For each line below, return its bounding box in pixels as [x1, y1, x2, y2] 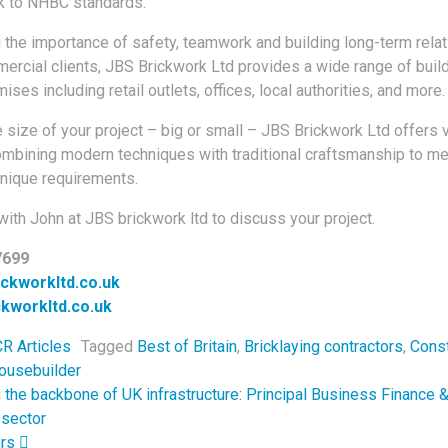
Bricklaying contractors [243, 337, 403, 356]
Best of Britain [136, 337, 237, 356]
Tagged [80, 337, 137, 356]
